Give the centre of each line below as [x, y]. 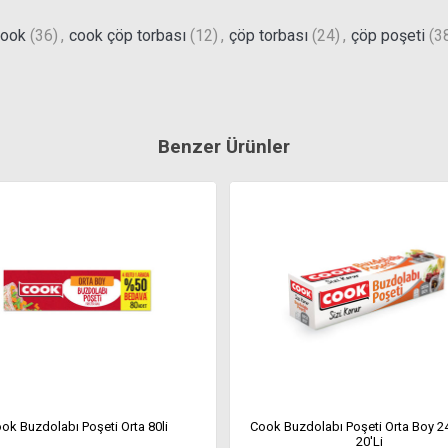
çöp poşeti [387, 35]
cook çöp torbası [127, 35]
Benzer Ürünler [224, 146]
